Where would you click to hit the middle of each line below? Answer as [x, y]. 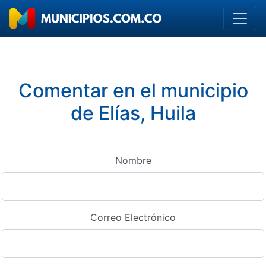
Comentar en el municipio [133, 91]
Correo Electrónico [133, 217]
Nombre [133, 160]
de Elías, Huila [133, 113]
